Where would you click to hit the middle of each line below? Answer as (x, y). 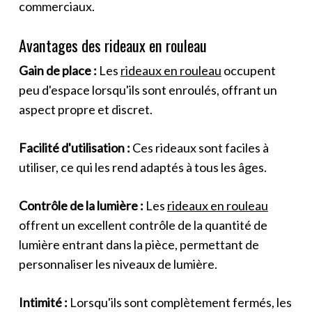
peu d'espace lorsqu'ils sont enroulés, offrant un (148, 89)
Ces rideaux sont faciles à (199, 147)
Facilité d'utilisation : (74, 147)
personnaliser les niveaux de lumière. (118, 264)
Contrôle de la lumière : (81, 205)
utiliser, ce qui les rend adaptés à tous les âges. (142, 167)
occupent (248, 70)
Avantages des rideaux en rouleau (112, 45)
